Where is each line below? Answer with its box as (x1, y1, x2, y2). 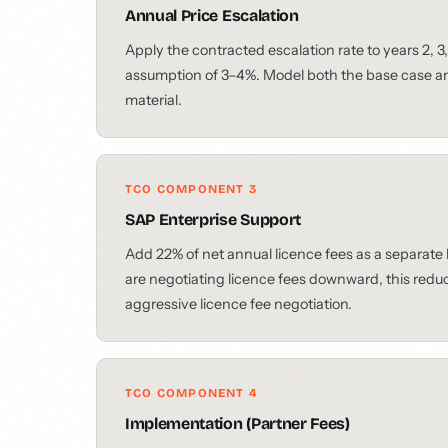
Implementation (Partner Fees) (125, 414, 350, 433)
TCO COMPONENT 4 (125, 386, 257, 400)
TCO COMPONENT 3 (125, 182, 257, 196)
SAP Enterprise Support (125, 210, 301, 229)
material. (125, 91, 182, 109)
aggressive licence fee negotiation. (125, 295, 352, 313)
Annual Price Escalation (125, 6, 299, 25)
